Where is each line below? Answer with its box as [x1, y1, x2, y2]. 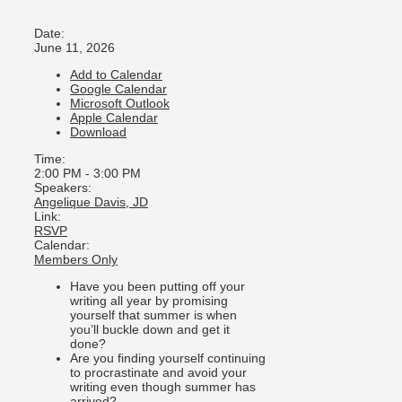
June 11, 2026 [34, 39, 115, 55]
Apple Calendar [70, 109, 158, 125]
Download [70, 124, 127, 139]
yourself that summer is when [70, 307, 237, 322]
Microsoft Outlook [70, 95, 170, 110]
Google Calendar [70, 81, 167, 96]
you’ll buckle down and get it [70, 321, 230, 336]
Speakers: [34, 179, 92, 195]
